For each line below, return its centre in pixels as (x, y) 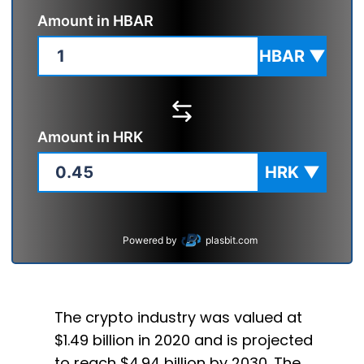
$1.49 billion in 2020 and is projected (184, 340)
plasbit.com (232, 240)
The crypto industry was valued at (178, 317)
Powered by (150, 240)
